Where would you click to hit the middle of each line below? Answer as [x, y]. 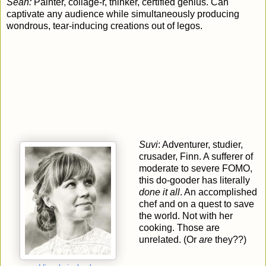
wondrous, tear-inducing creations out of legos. [104, 26]
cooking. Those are [179, 227]
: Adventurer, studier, [200, 144]
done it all [159, 192]
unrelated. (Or [169, 239]
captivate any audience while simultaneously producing [123, 14]
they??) [229, 239]
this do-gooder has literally [194, 180]
